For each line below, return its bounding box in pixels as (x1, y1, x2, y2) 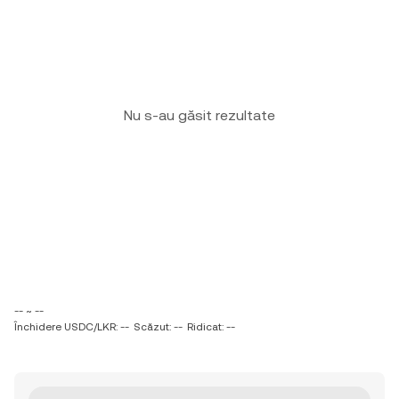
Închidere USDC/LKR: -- (14, 321, 129, 333)
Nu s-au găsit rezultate (124, 107, 275, 124)
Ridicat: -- (187, 321, 235, 333)
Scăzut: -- (134, 321, 183, 333)
